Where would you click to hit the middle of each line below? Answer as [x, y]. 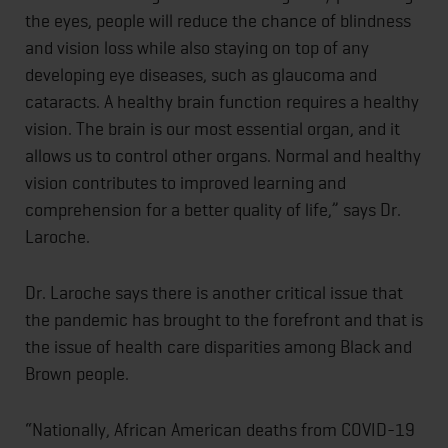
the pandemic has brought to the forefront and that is [224, 320]
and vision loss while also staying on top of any [197, 48]
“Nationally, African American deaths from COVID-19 [220, 429]
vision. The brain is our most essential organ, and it [212, 129]
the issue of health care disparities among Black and [218, 347]
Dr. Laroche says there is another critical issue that [214, 293]
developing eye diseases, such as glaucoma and [201, 75]
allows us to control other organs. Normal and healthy [223, 156]
